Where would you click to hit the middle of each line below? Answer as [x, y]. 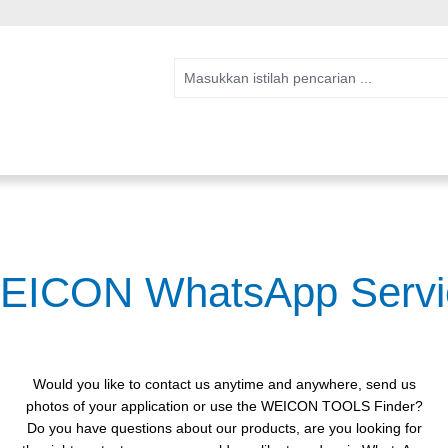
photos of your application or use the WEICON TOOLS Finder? [224, 405]
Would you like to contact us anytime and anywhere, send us [224, 383]
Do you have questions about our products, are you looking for [224, 427]
